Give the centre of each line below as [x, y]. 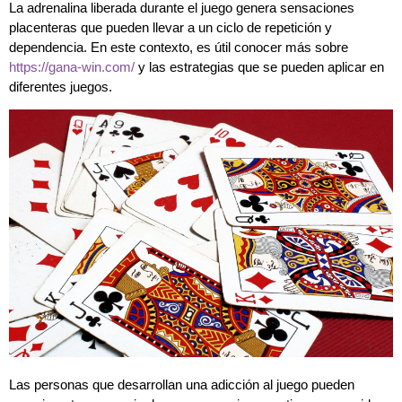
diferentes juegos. [61, 86]
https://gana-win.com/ [72, 66]
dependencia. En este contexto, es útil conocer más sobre [179, 47]
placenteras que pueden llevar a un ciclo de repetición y [170, 27]
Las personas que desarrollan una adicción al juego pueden [182, 384]
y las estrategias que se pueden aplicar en [259, 66]
